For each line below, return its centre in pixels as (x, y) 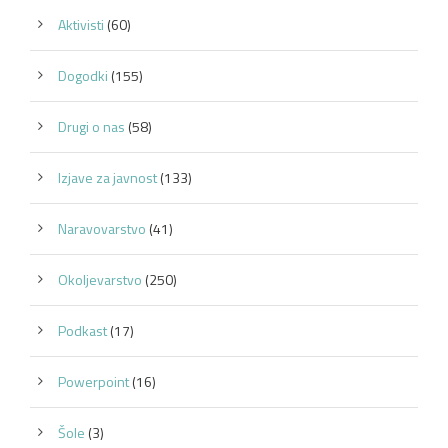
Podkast (82, 330)
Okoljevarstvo (100, 279)
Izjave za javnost (107, 177)
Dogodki (83, 75)
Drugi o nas (91, 126)
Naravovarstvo (102, 228)
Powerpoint (93, 381)
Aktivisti (81, 24)
